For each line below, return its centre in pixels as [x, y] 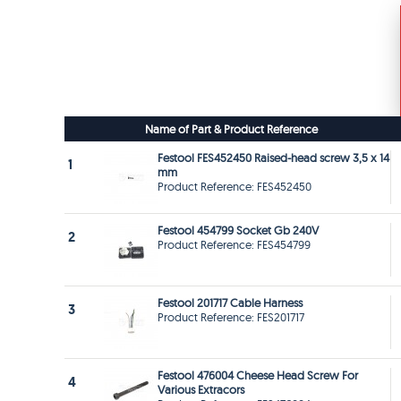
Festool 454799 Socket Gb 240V [238, 230]
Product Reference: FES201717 [231, 317]
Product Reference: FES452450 [235, 187]
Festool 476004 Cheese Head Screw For [258, 375]
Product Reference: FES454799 [234, 245]
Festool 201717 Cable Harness [230, 303]
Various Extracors [201, 390]
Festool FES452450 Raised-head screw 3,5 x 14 [273, 158]
